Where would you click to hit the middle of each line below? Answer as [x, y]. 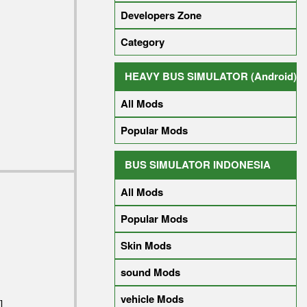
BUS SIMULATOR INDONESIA [198, 164]
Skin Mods [146, 245]
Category [143, 42]
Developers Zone [161, 15]
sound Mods [150, 272]
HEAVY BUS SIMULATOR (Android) [211, 76]
